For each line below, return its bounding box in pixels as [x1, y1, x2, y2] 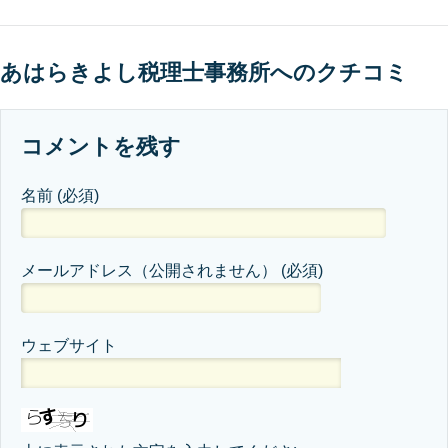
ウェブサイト [21, 337, 117, 354]
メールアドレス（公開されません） [21, 262, 281, 279]
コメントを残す [21, 134, 181, 159]
